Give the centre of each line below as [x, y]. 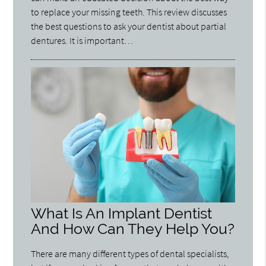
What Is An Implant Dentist [122, 214]
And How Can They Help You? [133, 229]
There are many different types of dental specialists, [130, 254]
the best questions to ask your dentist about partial [129, 26]
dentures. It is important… [82, 40]
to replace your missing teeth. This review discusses [129, 12]
